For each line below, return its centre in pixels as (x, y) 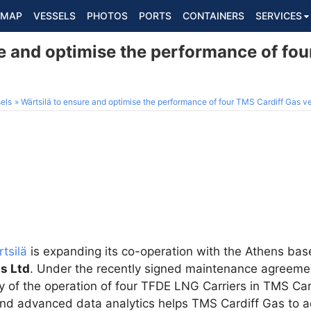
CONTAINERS (213, 16)
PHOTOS (107, 16)
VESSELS (54, 16)
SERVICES (279, 16)
